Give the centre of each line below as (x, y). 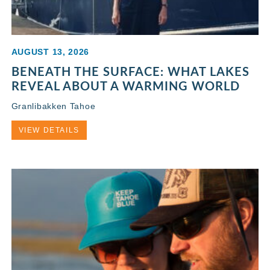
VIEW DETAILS (49, 130)
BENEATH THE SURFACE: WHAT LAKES (130, 71)
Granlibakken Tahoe (53, 106)
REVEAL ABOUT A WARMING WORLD (125, 86)
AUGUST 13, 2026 (50, 52)
